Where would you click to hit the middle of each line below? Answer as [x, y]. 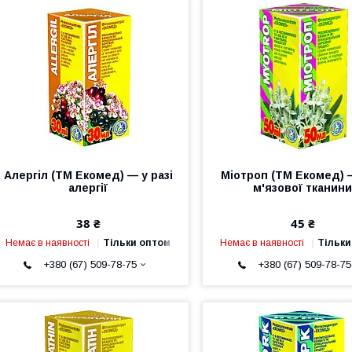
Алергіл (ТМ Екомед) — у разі [88, 175]
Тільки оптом [137, 242]
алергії [88, 187]
